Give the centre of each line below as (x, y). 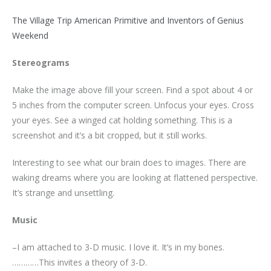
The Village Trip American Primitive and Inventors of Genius (128, 20)
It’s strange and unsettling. (63, 192)
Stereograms (41, 62)
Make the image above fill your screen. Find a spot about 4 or (132, 90)
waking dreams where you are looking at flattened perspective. (135, 177)
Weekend (30, 35)
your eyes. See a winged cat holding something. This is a (122, 120)
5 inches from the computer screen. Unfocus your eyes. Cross (133, 105)
